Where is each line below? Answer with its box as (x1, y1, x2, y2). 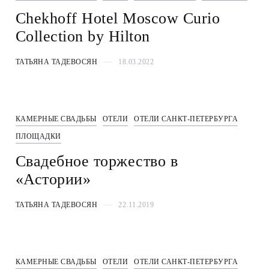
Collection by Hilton (15, 28, 150, 46)
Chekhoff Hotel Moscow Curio (15, 10, 220, 28)
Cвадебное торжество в (15, 153, 178, 171)
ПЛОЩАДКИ (15, 132, 61, 141)
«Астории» (15, 171, 91, 189)
